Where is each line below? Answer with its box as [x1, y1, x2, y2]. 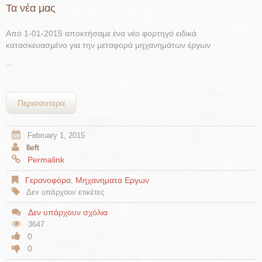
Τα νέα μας [6, 2, 56, 14]
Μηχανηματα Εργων [75, 175, 149, 185]
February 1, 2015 [27, 131, 85, 140]
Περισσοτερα [18, 98, 65, 108]
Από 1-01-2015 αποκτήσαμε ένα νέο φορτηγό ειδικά [6, 29, 196, 38]
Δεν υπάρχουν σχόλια [28, 208, 108, 218]
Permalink [27, 155, 64, 165]
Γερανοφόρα [25, 175, 71, 185]
